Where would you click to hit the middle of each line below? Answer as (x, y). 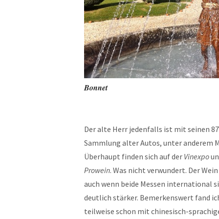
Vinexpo (197, 156)
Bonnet (96, 88)
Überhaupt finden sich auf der (134, 156)
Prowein (97, 170)
